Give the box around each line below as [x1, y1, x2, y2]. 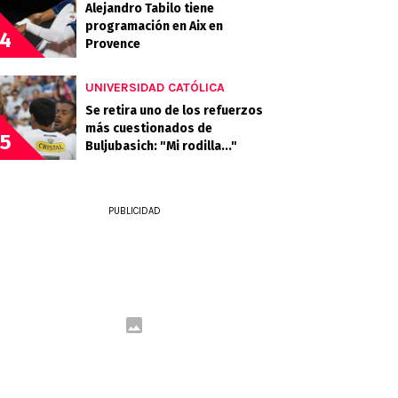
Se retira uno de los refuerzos [85, 103, 263, 118]
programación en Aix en [85, 19, 223, 34]
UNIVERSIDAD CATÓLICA [85, 80, 225, 95]
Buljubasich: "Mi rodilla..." [85, 139, 237, 154]
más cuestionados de [85, 121, 212, 136]
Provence [85, 36, 140, 52]
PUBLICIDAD [107, 205, 161, 217]
